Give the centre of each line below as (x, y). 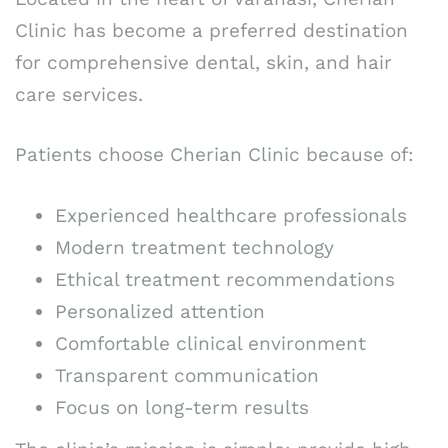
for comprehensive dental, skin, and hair (203, 62)
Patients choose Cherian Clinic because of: (214, 155)
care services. (79, 94)
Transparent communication (187, 375)
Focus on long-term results (182, 407)
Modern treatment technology (194, 247)
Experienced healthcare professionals (231, 215)
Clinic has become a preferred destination (211, 30)
